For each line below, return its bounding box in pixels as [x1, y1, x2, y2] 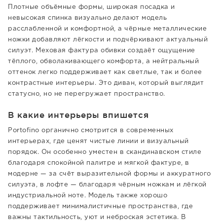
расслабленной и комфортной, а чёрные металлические [8, 26, 207, 32]
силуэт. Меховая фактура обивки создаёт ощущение [8, 48, 195, 53]
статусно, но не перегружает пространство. [8, 91, 165, 97]
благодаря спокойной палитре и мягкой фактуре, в [8, 160, 189, 166]
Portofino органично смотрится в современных [8, 128, 174, 133]
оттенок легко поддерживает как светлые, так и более [8, 70, 202, 75]
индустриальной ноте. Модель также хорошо [8, 193, 167, 198]
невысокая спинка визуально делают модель [8, 15, 167, 21]
